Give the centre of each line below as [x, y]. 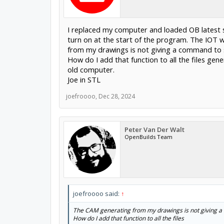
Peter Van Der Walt [154, 129]
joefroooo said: [97, 193]
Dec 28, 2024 [116, 96]
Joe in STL [84, 79]
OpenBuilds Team [148, 137]
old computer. [91, 69]
